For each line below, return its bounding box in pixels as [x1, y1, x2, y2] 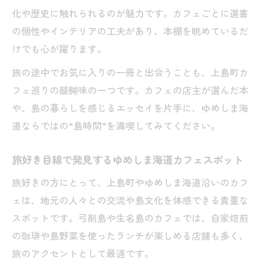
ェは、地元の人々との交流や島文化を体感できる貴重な [12, 193, 248, 207]
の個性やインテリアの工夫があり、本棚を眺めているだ [12, 24, 248, 38]
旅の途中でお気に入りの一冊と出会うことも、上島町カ [12, 65, 248, 79]
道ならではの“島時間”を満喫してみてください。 [12, 118, 220, 132]
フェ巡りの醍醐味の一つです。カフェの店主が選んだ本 [12, 83, 248, 97]
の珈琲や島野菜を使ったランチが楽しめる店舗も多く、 [12, 228, 248, 243]
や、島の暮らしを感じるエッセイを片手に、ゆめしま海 [12, 101, 248, 115]
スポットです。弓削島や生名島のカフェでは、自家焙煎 [12, 211, 248, 225]
